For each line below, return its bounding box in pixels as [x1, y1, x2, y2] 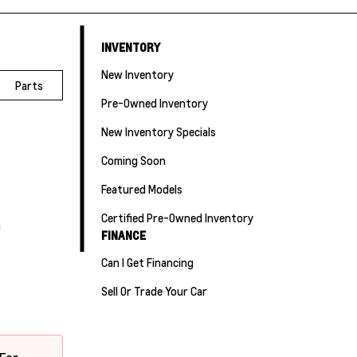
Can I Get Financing [101, 255, 194, 269]
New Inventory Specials [101, 124, 217, 139]
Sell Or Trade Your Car [101, 284, 208, 298]
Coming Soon [101, 153, 167, 167]
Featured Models [101, 182, 183, 196]
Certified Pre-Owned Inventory [101, 210, 254, 225]
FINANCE [101, 228, 147, 242]
